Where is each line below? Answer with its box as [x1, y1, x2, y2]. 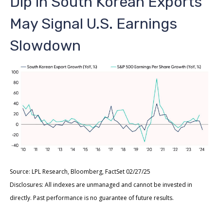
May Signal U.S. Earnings [10, 15, 177, 33]
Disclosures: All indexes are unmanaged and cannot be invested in [10, 181, 192, 189]
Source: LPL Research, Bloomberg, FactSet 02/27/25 [10, 167, 150, 176]
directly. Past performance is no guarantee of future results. [10, 194, 174, 202]
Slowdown [10, 36, 81, 54]
